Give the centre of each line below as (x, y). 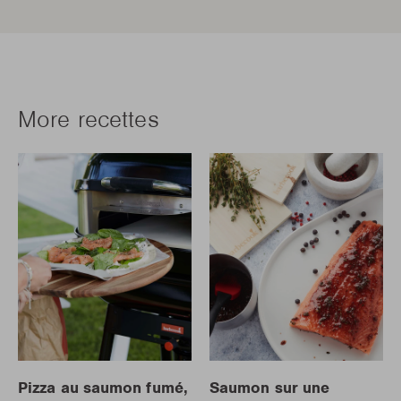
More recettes (89, 119)
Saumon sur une (270, 388)
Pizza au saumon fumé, (103, 388)
